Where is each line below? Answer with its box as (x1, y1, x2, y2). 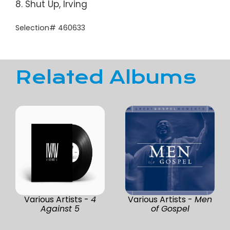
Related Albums (15, 66, 196, 89)
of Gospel (150, 202, 189, 215)
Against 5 (41, 202, 80, 215)
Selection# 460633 (15, 22, 85, 33)
